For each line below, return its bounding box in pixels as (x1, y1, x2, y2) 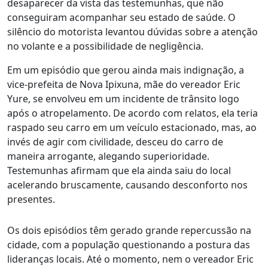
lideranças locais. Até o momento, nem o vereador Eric (7, 252, 254, 266)
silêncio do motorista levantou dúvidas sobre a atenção (7, 25, 258, 38)
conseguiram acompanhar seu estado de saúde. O (7, 10, 236, 24)
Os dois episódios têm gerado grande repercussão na (7, 223, 251, 237)
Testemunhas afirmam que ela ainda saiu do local (7, 163, 231, 177)
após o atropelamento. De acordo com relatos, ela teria (7, 106, 258, 120)
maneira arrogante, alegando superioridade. (7, 149, 209, 163)
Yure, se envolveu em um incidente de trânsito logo (7, 92, 239, 105)
